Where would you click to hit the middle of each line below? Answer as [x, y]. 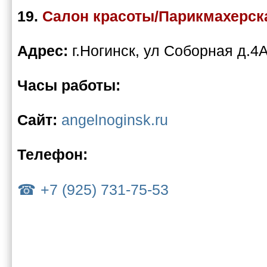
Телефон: [52, 155]
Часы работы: [69, 86]
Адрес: [45, 51]
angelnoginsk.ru [115, 120]
